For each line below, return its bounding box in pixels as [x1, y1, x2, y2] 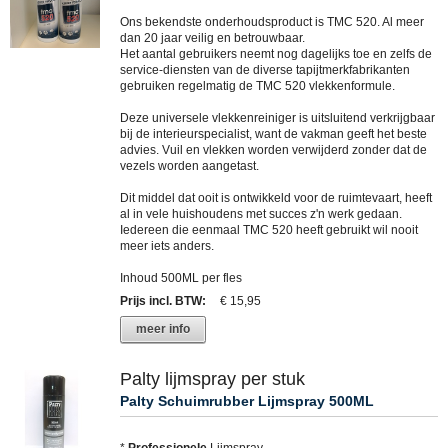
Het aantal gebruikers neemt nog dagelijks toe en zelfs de [120, 47, 432, 62]
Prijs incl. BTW [120, 294, 202, 309]
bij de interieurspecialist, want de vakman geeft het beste [120, 127, 427, 142]
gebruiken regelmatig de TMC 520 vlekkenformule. [120, 79, 395, 94]
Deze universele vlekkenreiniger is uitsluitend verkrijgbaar [120, 111, 435, 126]
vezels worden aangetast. [120, 159, 259, 174]
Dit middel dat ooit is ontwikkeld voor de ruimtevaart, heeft [120, 191, 432, 206]
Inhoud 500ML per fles [120, 271, 242, 286]
